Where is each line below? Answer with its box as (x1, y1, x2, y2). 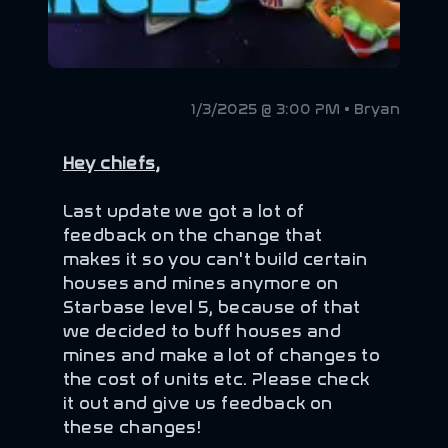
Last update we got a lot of (62, 202, 305, 221)
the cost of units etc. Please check (62, 370, 370, 389)
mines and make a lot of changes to (62, 346, 381, 365)
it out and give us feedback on (62, 394, 333, 413)
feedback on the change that (62, 226, 323, 245)
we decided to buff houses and (62, 322, 342, 341)
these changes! (62, 418, 202, 437)
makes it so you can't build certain (62, 250, 368, 269)
